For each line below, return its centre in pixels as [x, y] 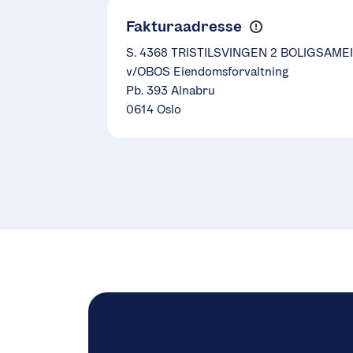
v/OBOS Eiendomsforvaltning [207, 71]
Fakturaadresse [184, 26]
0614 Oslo [154, 109]
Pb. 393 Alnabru [171, 90]
